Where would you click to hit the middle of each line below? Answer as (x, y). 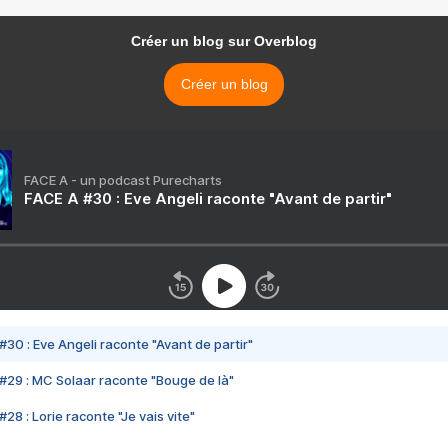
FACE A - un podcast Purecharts (123, 180)
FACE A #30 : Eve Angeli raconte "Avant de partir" (208, 198)
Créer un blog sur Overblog (224, 41)
